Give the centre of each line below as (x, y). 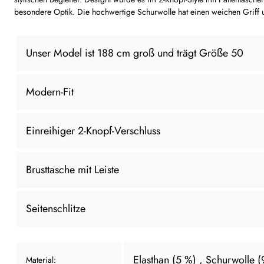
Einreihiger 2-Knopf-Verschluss (93, 131)
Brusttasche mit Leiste (72, 169)
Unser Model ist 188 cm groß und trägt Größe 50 (135, 53)
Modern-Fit (50, 92)
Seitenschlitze (56, 208)
